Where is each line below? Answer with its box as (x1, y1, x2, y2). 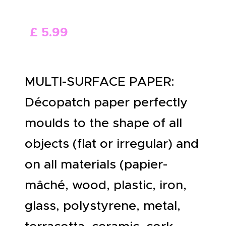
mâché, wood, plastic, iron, (25, 177, 187, 193)
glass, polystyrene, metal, (25, 197, 181, 213)
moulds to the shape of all (25, 115, 182, 131)
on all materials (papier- (25, 156, 167, 172)
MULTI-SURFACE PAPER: (25, 73, 175, 89)
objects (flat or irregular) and (25, 135, 199, 151)
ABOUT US (42, 5, 102, 17)
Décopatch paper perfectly (25, 94, 188, 110)
